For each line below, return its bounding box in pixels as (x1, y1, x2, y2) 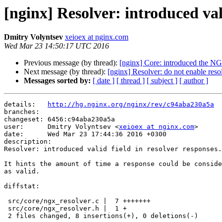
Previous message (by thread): (24, 58, 119, 67)
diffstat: (4, 182, 40, 190)
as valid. (4, 167, 40, 175)
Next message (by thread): (24, 67, 108, 76)
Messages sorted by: (24, 76, 91, 85)
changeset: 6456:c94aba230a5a (4, 115, 115, 123)
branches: (4, 108, 48, 116)
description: (4, 138, 52, 146)
